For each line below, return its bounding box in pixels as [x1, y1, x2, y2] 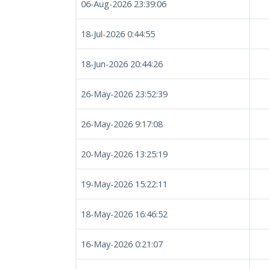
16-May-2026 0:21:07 [81, 238, 163, 250]
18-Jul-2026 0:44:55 [81, 28, 155, 40]
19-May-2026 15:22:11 [81, 178, 168, 190]
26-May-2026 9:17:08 [81, 118, 163, 130]
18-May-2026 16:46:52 [81, 208, 168, 220]
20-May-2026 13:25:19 [81, 148, 168, 160]
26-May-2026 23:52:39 [81, 88, 168, 100]
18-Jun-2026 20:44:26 [81, 58, 163, 70]
